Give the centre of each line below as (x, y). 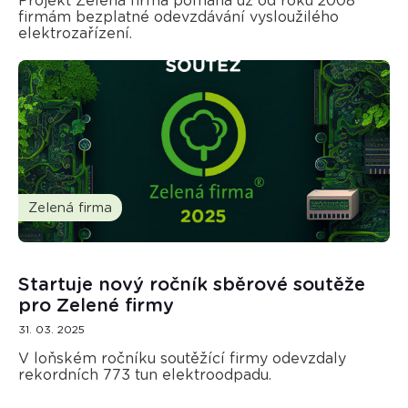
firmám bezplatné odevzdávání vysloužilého (178, 17)
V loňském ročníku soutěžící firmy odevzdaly (182, 358)
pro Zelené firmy (96, 306)
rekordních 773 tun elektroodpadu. (144, 375)
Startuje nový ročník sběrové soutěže (191, 285)
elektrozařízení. (75, 33)
